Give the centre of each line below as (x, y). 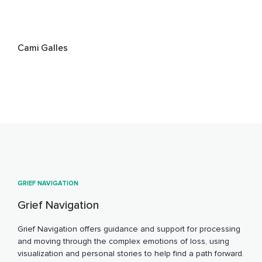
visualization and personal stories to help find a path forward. (131, 253)
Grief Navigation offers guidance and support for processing (129, 229)
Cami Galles (43, 48)
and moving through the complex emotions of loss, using (123, 241)
